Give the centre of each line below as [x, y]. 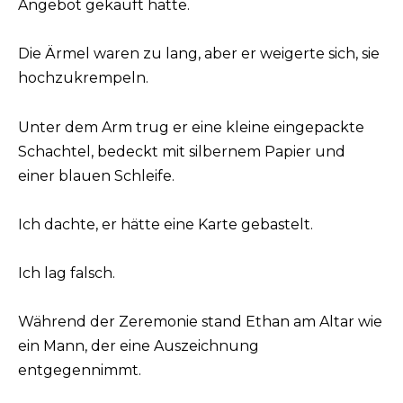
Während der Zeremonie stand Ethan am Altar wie [200, 322]
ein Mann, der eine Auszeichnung [139, 346]
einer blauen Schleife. [96, 175]
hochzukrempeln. [83, 78]
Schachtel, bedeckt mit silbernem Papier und [182, 151]
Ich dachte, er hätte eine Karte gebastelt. [166, 224]
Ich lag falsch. [67, 273]
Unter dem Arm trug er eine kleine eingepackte [191, 127]
